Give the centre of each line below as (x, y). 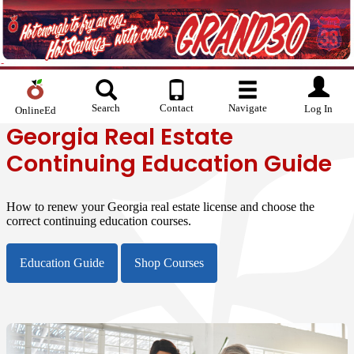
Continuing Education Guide (169, 164)
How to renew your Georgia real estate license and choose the (160, 206)
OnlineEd (35, 110)
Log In (319, 109)
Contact (177, 108)
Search (106, 108)
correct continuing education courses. (99, 220)
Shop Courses (169, 263)
